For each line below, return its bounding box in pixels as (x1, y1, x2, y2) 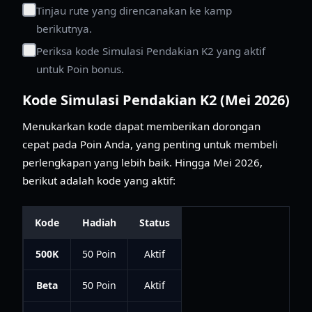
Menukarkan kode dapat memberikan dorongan (22, 118, 260, 133)
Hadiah (82, 215, 116, 229)
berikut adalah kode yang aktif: (22, 173, 175, 187)
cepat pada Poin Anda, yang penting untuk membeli (22, 136, 278, 151)
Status (139, 215, 170, 229)
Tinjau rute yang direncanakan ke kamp (36, 3, 232, 17)
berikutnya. (36, 21, 92, 36)
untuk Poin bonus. (36, 61, 124, 76)
